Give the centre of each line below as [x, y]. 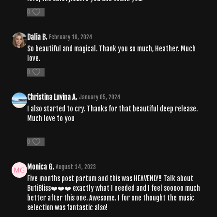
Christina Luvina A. [52, 97]
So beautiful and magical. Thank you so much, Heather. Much [111, 48]
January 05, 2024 [100, 97]
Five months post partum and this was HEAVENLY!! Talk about [110, 178]
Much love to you [51, 118]
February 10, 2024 [71, 37]
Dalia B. [37, 37]
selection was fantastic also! [67, 207]
